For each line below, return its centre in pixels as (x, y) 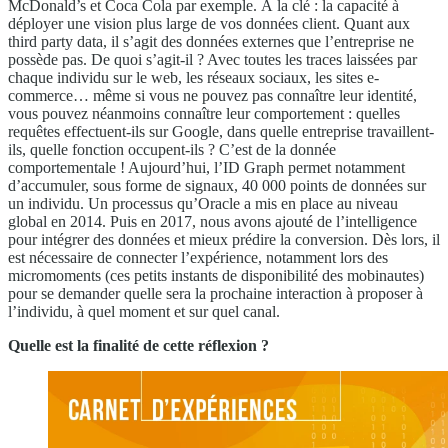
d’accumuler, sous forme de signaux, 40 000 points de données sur (217, 185)
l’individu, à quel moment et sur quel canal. (144, 311)
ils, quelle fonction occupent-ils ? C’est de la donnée (172, 149)
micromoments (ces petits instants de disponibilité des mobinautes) (216, 275)
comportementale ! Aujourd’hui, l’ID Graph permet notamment (206, 167)
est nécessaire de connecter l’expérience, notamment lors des (198, 257)
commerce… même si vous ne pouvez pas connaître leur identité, (212, 95)
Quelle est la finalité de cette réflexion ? (138, 345)
